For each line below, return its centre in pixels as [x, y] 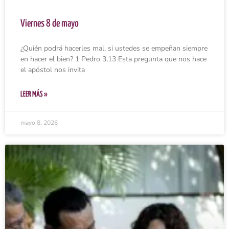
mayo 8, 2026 [39, 123]
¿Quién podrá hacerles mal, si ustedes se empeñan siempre [114, 49]
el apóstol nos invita [53, 70]
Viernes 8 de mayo [50, 24]
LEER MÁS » [34, 95]
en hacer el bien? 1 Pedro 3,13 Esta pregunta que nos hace [113, 59]
